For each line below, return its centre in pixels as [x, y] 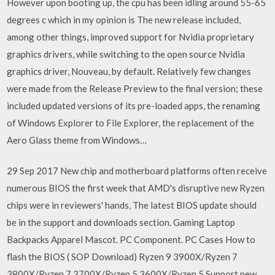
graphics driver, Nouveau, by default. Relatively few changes [129, 71]
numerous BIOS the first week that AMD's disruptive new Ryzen [136, 188]
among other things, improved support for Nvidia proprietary [131, 37]
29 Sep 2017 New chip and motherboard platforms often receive [137, 171]
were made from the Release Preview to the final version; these [135, 88]
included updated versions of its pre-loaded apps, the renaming [134, 105]
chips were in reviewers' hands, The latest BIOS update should [132, 205]
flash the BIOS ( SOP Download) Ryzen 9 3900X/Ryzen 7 [122, 257]
